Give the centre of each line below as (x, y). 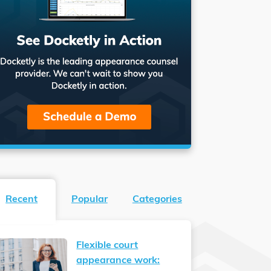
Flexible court (107, 246)
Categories (157, 200)
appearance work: (118, 261)
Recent (22, 200)
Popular (89, 200)
